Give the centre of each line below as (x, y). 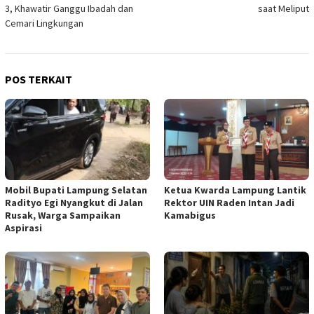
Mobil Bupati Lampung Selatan (76, 190)
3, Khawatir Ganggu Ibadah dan (69, 9)
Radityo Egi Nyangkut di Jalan (74, 203)
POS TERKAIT (39, 80)
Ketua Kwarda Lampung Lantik (235, 190)
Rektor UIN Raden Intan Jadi (229, 203)
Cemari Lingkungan (44, 23)
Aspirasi (23, 228)
